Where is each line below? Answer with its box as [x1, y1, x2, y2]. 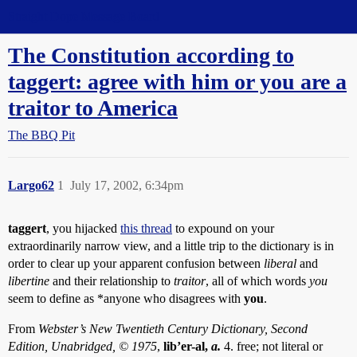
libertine [8, 274, 49, 288]
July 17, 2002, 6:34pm [70, 178, 183, 192]
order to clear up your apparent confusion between [8, 257, 264, 270]
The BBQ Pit [8, 128, 75, 142]
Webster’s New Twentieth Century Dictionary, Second [38, 322, 308, 335]
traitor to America [8, 96, 178, 120]
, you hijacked [46, 222, 120, 235]
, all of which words [206, 274, 309, 288]
